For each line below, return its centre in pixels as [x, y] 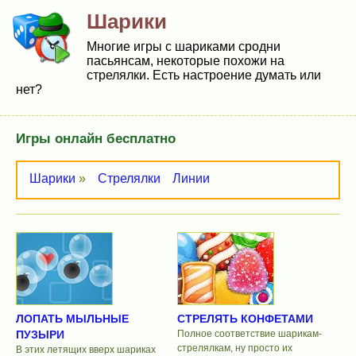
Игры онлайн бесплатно [96, 139]
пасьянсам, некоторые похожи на [186, 61]
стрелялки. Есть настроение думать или [204, 75]
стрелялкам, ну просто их [234, 348]
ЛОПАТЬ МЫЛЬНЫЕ [72, 319]
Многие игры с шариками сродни [184, 46]
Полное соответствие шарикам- [249, 334]
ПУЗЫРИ [40, 335]
